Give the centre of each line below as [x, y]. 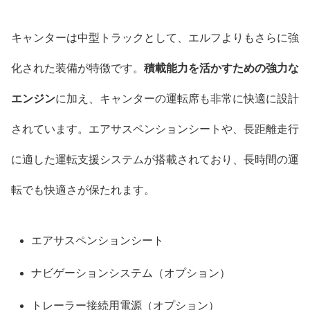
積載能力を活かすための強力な [221, 68]
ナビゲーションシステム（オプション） [131, 273]
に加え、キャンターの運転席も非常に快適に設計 [177, 98]
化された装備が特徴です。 [77, 68]
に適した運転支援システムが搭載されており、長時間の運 [155, 159]
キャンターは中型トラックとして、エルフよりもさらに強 [155, 37]
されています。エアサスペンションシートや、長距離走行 [155, 129]
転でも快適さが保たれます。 [83, 190]
